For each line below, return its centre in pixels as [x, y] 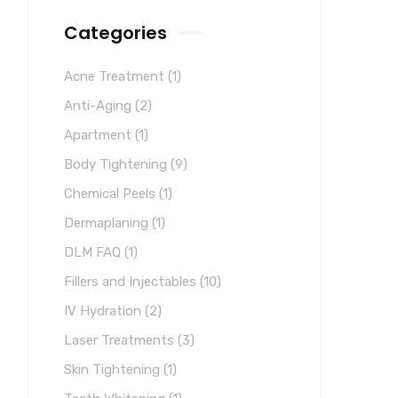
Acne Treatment [116, 76]
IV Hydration [104, 311]
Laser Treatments [121, 340]
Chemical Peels [111, 194]
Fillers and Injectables [132, 282]
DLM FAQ [94, 252]
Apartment [99, 135]
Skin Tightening [114, 370]
